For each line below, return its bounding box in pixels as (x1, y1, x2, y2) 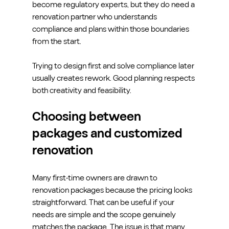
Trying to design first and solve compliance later (32, 60, 196, 72)
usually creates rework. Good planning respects (32, 72, 196, 84)
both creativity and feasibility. (32, 84, 131, 96)
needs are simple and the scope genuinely (32, 209, 177, 220)
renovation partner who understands (32, 11, 158, 22)
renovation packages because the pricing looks (32, 184, 194, 196)
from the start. (32, 35, 81, 47)
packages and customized (32, 125, 185, 143)
